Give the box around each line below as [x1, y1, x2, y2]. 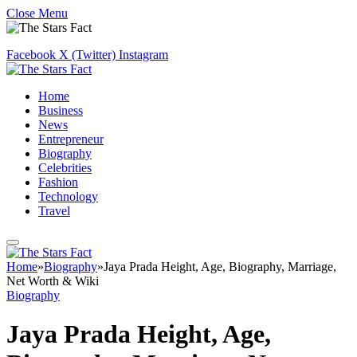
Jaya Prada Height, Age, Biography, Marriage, [104, 260, 336, 273]
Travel [38, 204, 70, 218]
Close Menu [6, 6, 68, 20]
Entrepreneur [38, 132, 104, 146]
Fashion [38, 175, 78, 189]
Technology [38, 190, 98, 203]
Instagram [119, 48, 168, 61]
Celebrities [38, 161, 92, 175]
